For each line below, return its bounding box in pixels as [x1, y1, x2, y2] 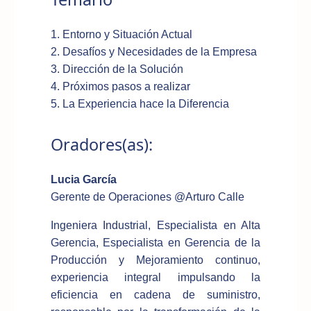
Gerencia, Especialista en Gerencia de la [50, 236, 261, 249]
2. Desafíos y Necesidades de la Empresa [50, 45, 257, 58]
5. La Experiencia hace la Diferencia [50, 97, 229, 110]
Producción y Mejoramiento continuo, [50, 253, 261, 266]
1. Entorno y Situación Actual [50, 28, 192, 40]
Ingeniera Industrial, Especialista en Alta [50, 219, 261, 231]
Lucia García [50, 173, 117, 185]
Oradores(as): [50, 133, 153, 155]
